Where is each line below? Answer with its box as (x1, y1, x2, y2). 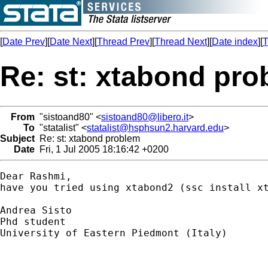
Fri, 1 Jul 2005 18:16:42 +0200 (35, 144, 169, 154)
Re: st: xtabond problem (35, 133, 140, 144)
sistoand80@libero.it (101, 111, 188, 122)
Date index (212, 36, 258, 47)
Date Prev (2, 36, 45, 47)
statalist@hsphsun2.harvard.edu (87, 122, 224, 133)
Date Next (50, 36, 92, 47)
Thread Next (154, 36, 207, 47)
